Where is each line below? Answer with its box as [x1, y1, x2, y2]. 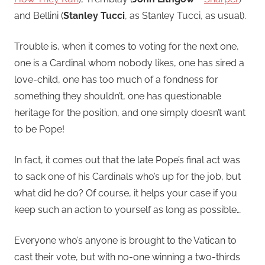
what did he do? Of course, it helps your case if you [14, 187, 237, 199]
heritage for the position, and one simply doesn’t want [14, 106, 245, 118]
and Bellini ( [14, 9, 63, 21]
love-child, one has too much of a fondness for [14, 73, 218, 85]
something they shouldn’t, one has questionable [14, 90, 221, 102]
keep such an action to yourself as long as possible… [14, 203, 241, 215]
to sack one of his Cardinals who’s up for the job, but [14, 170, 241, 182]
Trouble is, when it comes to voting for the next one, [14, 40, 239, 52]
